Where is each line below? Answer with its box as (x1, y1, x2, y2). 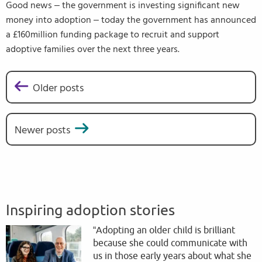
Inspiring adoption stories (6, 201, 175, 220)
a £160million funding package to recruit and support (6, 30, 219, 39)
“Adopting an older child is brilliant (93, 225, 236, 237)
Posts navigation (6, 94, 127, 114)
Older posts (32, 82, 84, 94)
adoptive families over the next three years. (6, 44, 180, 54)
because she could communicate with (93, 237, 248, 250)
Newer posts (14, 125, 70, 136)
